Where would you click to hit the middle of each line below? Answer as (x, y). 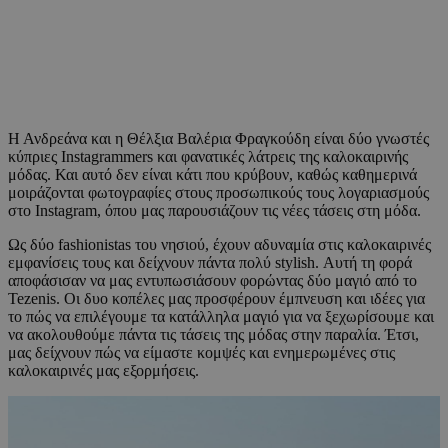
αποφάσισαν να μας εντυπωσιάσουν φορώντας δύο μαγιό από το (212, 281)
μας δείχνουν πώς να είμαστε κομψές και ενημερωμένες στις (201, 353)
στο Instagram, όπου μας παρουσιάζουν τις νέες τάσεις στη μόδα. (214, 211)
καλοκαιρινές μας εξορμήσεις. (103, 371)
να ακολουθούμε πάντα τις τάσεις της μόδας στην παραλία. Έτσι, (213, 335)
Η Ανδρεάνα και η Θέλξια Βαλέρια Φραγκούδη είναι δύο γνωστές (218, 139)
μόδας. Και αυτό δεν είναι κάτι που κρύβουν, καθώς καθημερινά (212, 175)
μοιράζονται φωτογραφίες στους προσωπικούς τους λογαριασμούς (218, 193)
